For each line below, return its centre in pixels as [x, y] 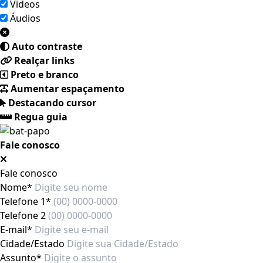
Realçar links [44, 60]
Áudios [25, 18]
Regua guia [41, 117]
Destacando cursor [52, 103]
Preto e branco [45, 75]
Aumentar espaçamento [68, 89]
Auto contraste [47, 46]
